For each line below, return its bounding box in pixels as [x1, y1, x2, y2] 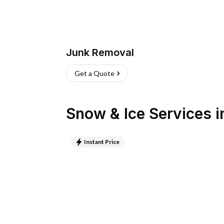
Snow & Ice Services [66, 104, 211, 122]
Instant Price [84, 138, 119, 145]
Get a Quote [74, 69, 114, 77]
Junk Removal [66, 46, 134, 58]
